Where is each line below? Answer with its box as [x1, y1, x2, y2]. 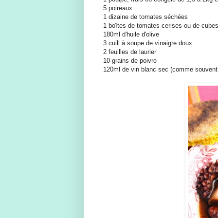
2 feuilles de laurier [103, 48, 156, 56]
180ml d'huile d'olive [103, 31, 159, 38]
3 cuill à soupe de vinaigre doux [103, 39, 192, 47]
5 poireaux [103, 4, 132, 12]
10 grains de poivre [103, 57, 157, 65]
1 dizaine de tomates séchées [103, 13, 188, 21]
